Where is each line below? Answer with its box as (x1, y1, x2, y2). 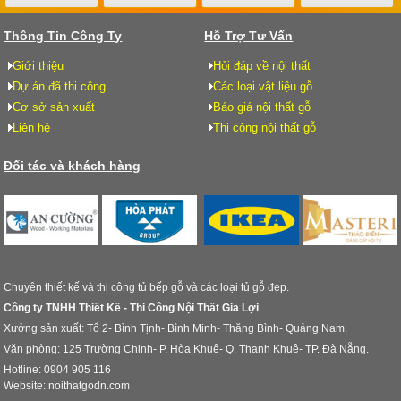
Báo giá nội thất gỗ (213, 100, 311, 115)
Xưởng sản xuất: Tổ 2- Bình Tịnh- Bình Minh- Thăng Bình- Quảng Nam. (4, 321, 348, 335)
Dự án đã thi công (13, 80, 107, 94)
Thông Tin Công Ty (4, 29, 123, 44)
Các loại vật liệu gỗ (213, 80, 313, 94)
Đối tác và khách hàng (4, 158, 141, 174)
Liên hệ (13, 121, 51, 135)
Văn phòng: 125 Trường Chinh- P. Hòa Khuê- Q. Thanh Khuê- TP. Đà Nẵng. (4, 342, 370, 355)
